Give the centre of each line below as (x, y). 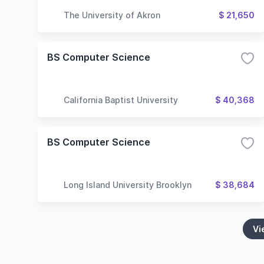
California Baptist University (121, 100)
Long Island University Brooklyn (128, 184)
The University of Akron (112, 15)
